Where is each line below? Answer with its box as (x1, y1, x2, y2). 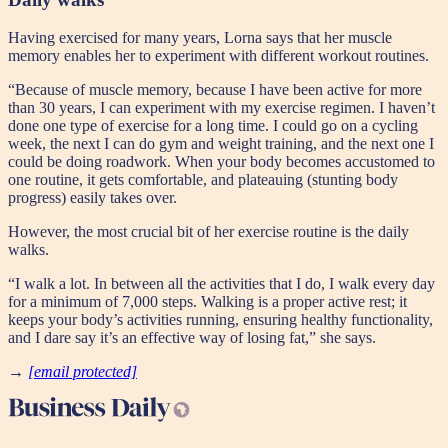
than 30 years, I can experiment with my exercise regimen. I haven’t (8, 99, 435, 117)
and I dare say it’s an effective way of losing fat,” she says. (8, 329, 376, 347)
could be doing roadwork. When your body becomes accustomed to (8, 153, 435, 171)
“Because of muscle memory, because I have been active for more (8, 81, 422, 99)
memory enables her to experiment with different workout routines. (8, 47, 429, 65)
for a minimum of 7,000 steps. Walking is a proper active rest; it (8, 293, 407, 311)
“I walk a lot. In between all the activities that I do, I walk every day (8, 275, 435, 293)
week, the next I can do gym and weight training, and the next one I (8, 135, 434, 153)
